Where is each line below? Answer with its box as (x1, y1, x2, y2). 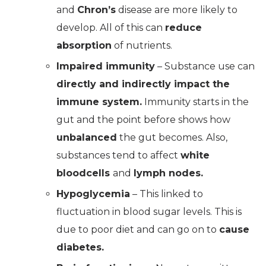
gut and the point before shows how (56, 113, 230, 125)
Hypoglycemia (56, 188, 130, 199)
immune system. (56, 96, 142, 107)
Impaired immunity (56, 60, 155, 72)
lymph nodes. (134, 167, 203, 179)
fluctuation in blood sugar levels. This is (56, 205, 242, 217)
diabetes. (56, 241, 104, 253)
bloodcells (56, 167, 113, 179)
